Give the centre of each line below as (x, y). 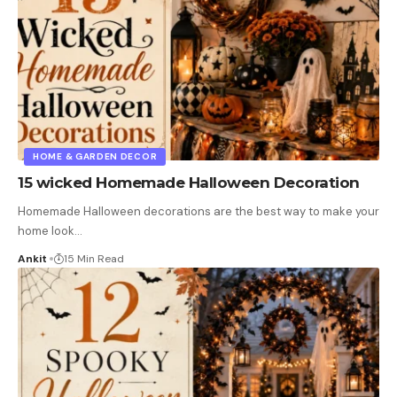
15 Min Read (94, 258)
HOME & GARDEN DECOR (95, 156)
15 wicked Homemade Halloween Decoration (189, 182)
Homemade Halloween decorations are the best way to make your (198, 211)
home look (46, 230)
